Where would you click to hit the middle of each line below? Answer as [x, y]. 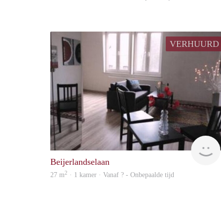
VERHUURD [194, 44]
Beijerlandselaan [80, 162]
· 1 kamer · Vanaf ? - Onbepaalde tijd [121, 175]
